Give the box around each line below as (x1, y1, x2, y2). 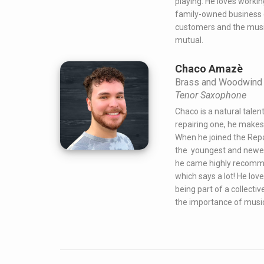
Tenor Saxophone (175, 90, 246, 101)
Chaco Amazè (175, 62, 243, 75)
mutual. (175, 35, 203, 45)
